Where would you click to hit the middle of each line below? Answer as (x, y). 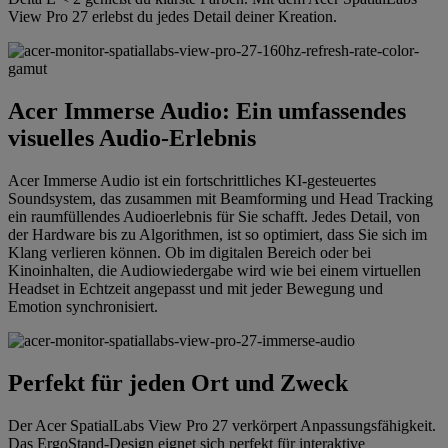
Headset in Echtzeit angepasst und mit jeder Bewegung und (195, 289)
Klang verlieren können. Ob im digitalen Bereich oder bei (189, 253)
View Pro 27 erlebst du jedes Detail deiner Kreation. (172, 17)
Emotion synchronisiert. (83, 307)
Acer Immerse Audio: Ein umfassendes (207, 111)
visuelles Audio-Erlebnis (132, 138)
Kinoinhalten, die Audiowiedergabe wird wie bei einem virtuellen (214, 271)
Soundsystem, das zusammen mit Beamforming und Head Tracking (220, 199)
